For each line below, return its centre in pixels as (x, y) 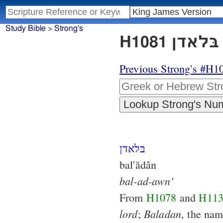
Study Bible (25, 29)
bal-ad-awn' (146, 181)
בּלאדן (132, 148)
